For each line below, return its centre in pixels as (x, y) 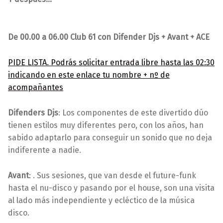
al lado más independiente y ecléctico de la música (101, 200)
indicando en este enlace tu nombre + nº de (89, 75)
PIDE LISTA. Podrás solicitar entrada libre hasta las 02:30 (111, 62)
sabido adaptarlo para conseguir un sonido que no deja (110, 137)
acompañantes (36, 87)
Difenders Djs (33, 112)
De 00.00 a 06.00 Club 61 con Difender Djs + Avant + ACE (109, 37)
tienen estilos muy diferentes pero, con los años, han (106, 125)
